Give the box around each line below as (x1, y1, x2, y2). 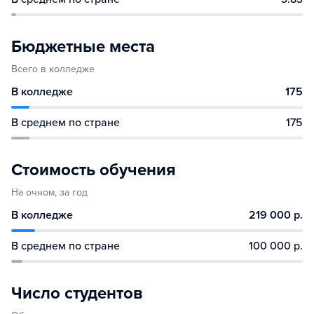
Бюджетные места (11, 36, 155, 57)
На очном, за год (11, 186, 88, 199)
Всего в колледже (11, 63, 95, 76)
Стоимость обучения (11, 160, 176, 181)
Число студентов (11, 283, 142, 304)
